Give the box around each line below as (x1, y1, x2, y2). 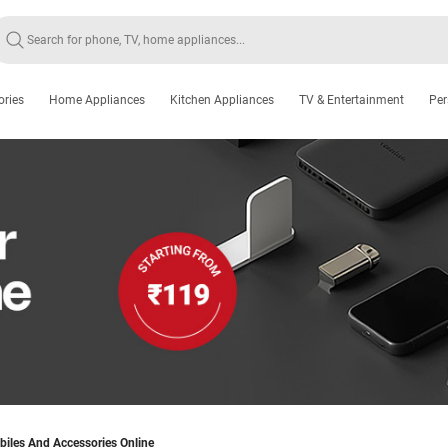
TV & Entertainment (299, 93, 404, 107)
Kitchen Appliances (170, 93, 274, 107)
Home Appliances (49, 93, 145, 107)
